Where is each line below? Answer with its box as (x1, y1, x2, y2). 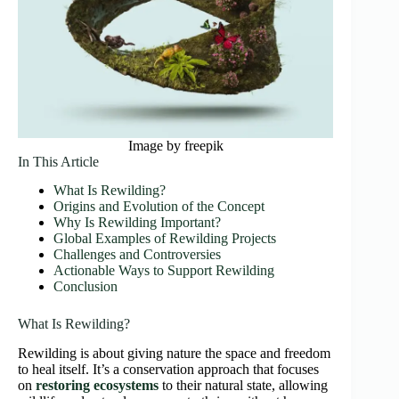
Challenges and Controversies (53, 247, 221, 263)
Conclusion (53, 279, 118, 295)
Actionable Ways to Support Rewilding (53, 263, 274, 279)
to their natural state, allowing (159, 378, 328, 394)
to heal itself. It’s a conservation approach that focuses (18, 362, 319, 378)
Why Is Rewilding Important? (53, 215, 221, 231)
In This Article (18, 153, 99, 169)
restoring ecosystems (36, 378, 159, 394)
